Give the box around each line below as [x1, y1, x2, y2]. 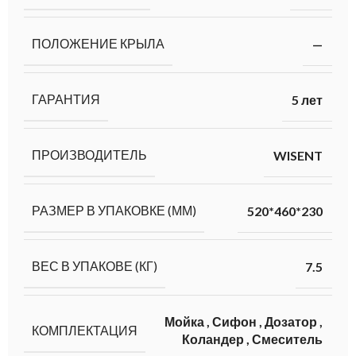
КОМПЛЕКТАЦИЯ [32, 322, 137, 338]
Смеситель [252, 331, 323, 347]
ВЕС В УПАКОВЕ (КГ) [32, 258, 157, 274]
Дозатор [265, 314, 317, 330]
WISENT [273, 147, 323, 163]
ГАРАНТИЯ [32, 91, 100, 107]
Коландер [182, 331, 244, 347]
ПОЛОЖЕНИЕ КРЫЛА [32, 36, 164, 52]
